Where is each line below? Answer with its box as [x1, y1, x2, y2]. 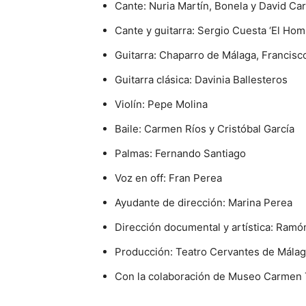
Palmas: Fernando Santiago [115, 147, 246, 161]
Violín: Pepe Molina [115, 98, 208, 111]
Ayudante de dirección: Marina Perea [115, 196, 292, 210]
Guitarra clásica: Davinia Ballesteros [115, 73, 288, 87]
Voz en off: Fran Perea [115, 171, 222, 185]
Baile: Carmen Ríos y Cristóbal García [115, 122, 294, 136]
